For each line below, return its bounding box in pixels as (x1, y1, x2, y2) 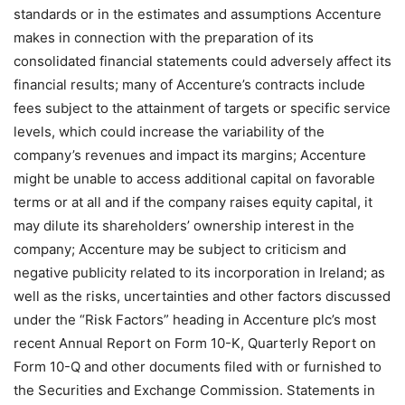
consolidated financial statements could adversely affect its (14, 52, 391, 71)
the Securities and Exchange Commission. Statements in (14, 381, 375, 400)
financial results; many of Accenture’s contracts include (14, 76, 365, 94)
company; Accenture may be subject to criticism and (14, 240, 346, 259)
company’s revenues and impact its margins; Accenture (14, 146, 366, 165)
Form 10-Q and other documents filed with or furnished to (14, 358, 381, 376)
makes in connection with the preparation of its (14, 29, 314, 47)
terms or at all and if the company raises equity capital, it (14, 193, 372, 212)
